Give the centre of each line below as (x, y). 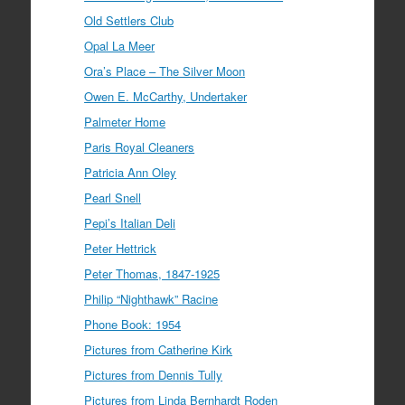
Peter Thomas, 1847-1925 (152, 274)
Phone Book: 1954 (133, 325)
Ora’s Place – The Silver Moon (165, 71)
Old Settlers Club (129, 21)
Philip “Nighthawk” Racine (151, 299)
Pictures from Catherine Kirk (159, 350)
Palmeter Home (125, 122)
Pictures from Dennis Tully (154, 375)
